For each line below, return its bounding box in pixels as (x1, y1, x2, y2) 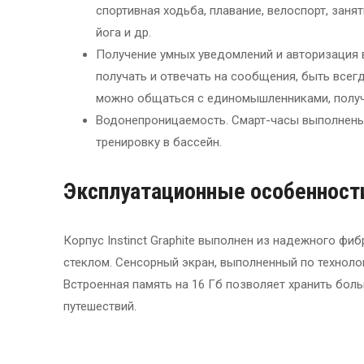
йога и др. (96, 25, 151, 41)
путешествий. (63, 299, 136, 314)
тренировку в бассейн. (96, 135, 222, 150)
